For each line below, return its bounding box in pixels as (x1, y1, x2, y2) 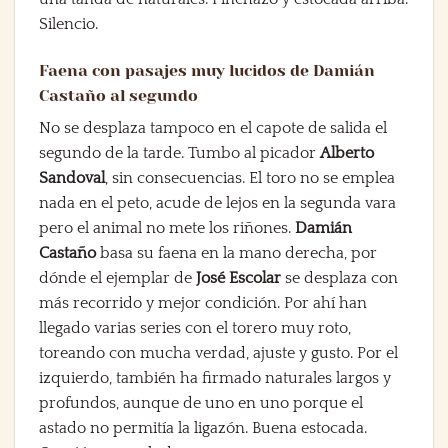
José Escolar (196, 268, 281, 287)
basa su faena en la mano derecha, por (96, 243, 377, 262)
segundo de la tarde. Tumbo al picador (39, 143, 320, 162)
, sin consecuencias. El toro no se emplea (105, 168, 395, 187)
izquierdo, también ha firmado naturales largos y (39, 368, 391, 387)
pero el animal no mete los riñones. (39, 218, 295, 237)
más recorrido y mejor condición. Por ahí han (39, 293, 367, 312)
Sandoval (39, 168, 105, 187)
